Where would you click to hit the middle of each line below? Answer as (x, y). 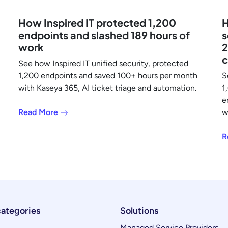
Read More (39, 112)
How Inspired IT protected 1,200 (97, 22)
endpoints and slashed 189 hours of (104, 35)
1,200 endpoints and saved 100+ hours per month (108, 75)
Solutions (139, 210)
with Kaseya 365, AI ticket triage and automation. (107, 88)
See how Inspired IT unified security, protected (103, 63)
